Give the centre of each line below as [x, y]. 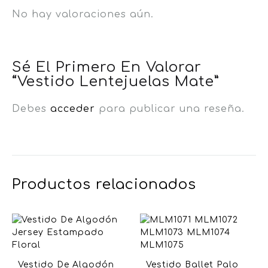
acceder [73, 109]
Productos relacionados [104, 184]
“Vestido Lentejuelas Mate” [116, 81]
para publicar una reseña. [170, 109]
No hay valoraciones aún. [83, 14]
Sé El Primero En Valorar [107, 67]
